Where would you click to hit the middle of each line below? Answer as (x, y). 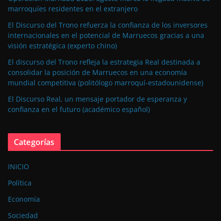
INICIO (18, 167)
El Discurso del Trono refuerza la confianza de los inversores (108, 25)
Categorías (34, 142)
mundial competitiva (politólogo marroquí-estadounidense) (106, 83)
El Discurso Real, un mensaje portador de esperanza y (97, 99)
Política (20, 183)
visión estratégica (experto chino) (62, 46)
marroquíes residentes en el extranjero (73, 9)
